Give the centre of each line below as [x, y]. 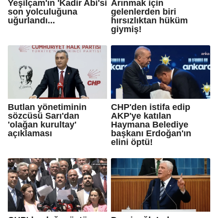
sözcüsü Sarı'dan [44, 116]
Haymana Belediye [150, 124]
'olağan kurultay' [42, 124]
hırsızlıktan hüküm [149, 20]
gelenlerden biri [144, 11]
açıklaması [30, 133]
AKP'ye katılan [141, 116]
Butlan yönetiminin [47, 107]
